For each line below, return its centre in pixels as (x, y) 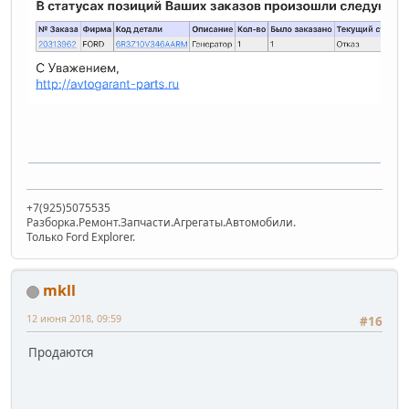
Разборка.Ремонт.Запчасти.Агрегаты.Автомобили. (161, 222)
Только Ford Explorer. (81, 236)
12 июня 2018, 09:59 (74, 318)
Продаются (61, 353)
